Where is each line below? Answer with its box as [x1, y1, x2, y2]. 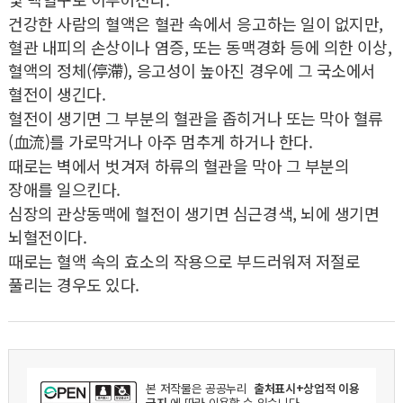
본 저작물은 [146, 379, 205, 397]
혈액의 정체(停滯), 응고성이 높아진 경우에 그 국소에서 [7, 58, 377, 82]
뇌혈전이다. [7, 224, 87, 248]
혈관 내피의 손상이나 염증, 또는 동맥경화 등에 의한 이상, [7, 34, 392, 58]
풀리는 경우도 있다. [7, 272, 140, 296]
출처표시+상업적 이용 [250, 379, 360, 397]
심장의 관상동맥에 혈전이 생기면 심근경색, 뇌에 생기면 [7, 201, 380, 225]
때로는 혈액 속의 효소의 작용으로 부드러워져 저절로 [7, 248, 361, 273]
